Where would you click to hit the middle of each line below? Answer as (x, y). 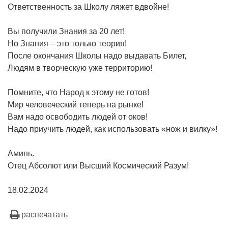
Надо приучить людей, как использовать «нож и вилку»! (112, 129)
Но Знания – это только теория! (67, 43)
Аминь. (21, 153)
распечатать (45, 214)
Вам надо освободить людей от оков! (78, 117)
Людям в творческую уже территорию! (80, 68)
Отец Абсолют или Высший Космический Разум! (98, 165)
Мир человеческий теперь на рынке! (76, 104)
